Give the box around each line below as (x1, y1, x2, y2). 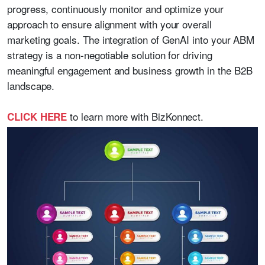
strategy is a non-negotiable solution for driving (7, 47, 212, 62)
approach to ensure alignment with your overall (7, 17, 212, 31)
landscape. (7, 78, 55, 93)
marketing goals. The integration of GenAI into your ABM (7, 32, 255, 47)
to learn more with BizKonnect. (67, 109, 204, 124)
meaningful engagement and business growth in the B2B (7, 63, 253, 77)
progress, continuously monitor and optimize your (7, 1, 224, 16)
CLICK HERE (7, 109, 67, 124)
